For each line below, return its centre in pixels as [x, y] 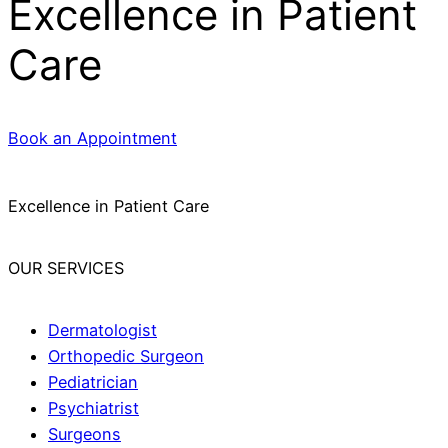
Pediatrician [93, 382]
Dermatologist [102, 330]
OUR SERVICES [66, 268]
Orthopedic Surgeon [126, 356]
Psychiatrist [93, 408]
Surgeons [84, 434]
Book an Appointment [92, 137]
